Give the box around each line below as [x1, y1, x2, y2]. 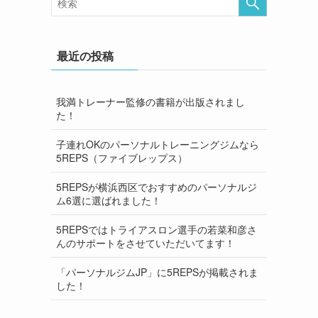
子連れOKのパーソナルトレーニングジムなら [56, 136, 259, 151]
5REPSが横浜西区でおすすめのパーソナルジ [56, 179, 257, 194]
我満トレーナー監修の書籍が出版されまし [56, 94, 245, 109]
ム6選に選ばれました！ [56, 192, 161, 207]
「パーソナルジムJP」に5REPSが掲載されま [56, 264, 258, 279]
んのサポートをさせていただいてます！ [56, 235, 235, 250]
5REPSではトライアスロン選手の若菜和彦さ [56, 221, 257, 236]
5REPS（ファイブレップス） [56, 150, 187, 165]
